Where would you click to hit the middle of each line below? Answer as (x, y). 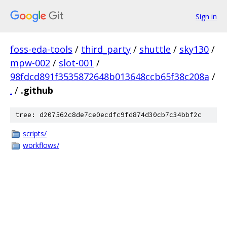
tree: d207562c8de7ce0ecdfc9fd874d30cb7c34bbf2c (108, 115)
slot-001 (76, 63)
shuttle (155, 49)
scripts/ (35, 134)
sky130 (194, 49)
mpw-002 (30, 63)
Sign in (206, 16)
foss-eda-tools (41, 49)
